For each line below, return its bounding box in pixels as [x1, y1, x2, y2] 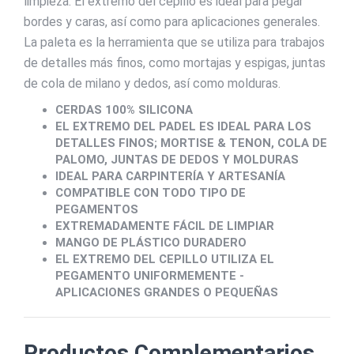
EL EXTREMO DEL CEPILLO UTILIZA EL [55, 252, 274, 266]
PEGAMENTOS [55, 202, 138, 217]
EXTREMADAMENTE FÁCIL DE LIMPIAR [55, 219, 274, 233]
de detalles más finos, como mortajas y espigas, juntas [24, 55, 326, 70]
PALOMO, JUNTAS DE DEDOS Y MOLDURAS [55, 153, 299, 167]
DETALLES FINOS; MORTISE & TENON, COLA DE [55, 136, 327, 150]
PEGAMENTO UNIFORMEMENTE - [55, 269, 244, 283]
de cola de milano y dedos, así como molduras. [24, 76, 281, 91]
